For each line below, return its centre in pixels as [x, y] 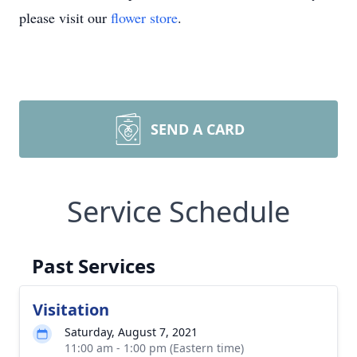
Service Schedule [178, 212]
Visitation [71, 310]
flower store [144, 18]
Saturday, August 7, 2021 [131, 332]
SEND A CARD [198, 129]
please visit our [65, 18]
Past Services [94, 266]
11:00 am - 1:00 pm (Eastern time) [154, 348]
